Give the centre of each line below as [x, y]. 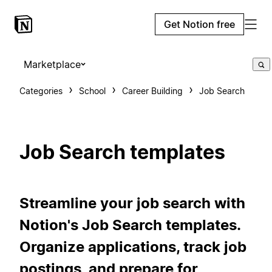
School [92, 91]
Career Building [152, 91]
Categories [41, 91]
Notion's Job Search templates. [130, 225]
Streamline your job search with [132, 203]
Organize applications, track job [133, 246]
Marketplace [52, 64]
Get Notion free [199, 24]
